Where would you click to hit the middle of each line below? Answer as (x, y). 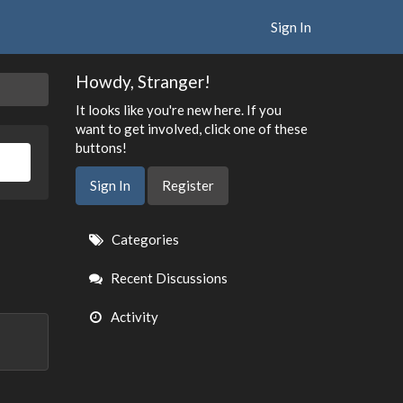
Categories (143, 239)
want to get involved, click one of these (191, 128)
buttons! (101, 147)
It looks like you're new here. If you (178, 109)
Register (188, 185)
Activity (133, 317)
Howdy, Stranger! (143, 81)
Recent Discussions (167, 278)
